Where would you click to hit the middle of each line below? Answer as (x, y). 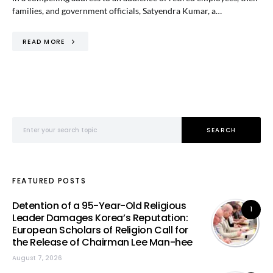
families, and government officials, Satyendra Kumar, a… (117, 11)
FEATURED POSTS (49, 181)
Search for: (30, 122)
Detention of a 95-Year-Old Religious (99, 206)
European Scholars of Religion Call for (100, 230)
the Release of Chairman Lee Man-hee (103, 242)
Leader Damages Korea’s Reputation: (100, 218)
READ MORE (44, 41)
